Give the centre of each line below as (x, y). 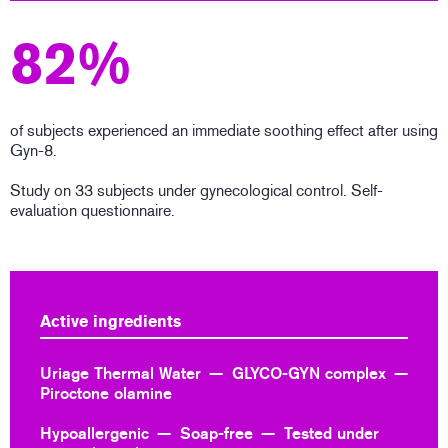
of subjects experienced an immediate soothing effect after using (224, 131)
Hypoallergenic (94, 434)
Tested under (331, 434)
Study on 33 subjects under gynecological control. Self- (196, 191)
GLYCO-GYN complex (309, 374)
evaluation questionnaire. (92, 211)
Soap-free (216, 434)
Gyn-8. (33, 151)
